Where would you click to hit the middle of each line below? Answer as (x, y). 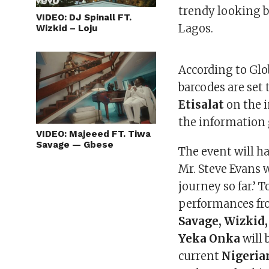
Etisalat (201, 105)
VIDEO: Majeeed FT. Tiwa (93, 134)
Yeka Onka (210, 239)
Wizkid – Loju (67, 28)
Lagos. (196, 29)
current (200, 256)
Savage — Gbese (75, 145)
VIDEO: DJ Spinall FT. (84, 17)
